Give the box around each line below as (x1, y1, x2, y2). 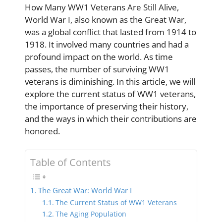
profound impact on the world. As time (25, 51, 173, 62)
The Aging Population (55, 209, 126, 219)
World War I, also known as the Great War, (25, 13, 186, 25)
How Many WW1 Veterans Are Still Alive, (25, 1, 179, 13)
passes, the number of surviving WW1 (25, 63, 169, 75)
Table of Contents (30, 155, 111, 169)
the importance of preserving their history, (25, 100, 188, 112)
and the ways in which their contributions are (25, 112, 197, 124)
